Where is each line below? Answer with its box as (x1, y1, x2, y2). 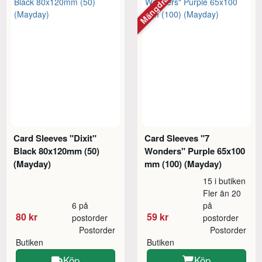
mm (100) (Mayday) (144, 157, 222, 171)
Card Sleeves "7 (144, 132, 210, 145)
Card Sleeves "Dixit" (13, 132, 97, 145)
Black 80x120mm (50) (13, 144, 100, 158)
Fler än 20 (203, 187, 242, 199)
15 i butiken (203, 175, 246, 187)
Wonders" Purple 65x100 (144, 144, 246, 158)
